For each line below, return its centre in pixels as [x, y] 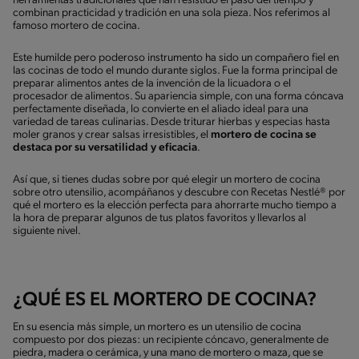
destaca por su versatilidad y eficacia [105, 147]
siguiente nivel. [49, 231]
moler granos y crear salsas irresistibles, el [112, 135]
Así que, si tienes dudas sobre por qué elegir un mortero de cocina [167, 179]
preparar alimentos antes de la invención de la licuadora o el [152, 83]
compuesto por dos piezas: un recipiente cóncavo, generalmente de [171, 340]
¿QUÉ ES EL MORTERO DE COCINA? [165, 300]
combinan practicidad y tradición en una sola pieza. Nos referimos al [171, 13]
